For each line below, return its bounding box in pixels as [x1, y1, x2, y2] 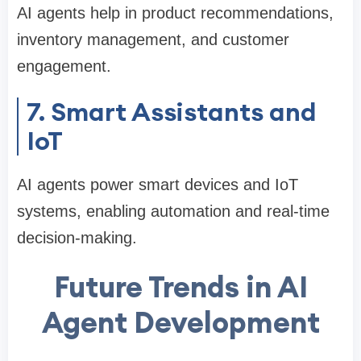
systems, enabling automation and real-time [17, 202, 330, 221]
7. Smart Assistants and [27, 95, 317, 129]
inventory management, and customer [17, 31, 289, 49]
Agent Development [41, 304, 320, 342]
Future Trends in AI [53, 268, 308, 306]
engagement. [17, 57, 111, 76]
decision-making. [17, 229, 137, 247]
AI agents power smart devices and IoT [17, 176, 298, 194]
